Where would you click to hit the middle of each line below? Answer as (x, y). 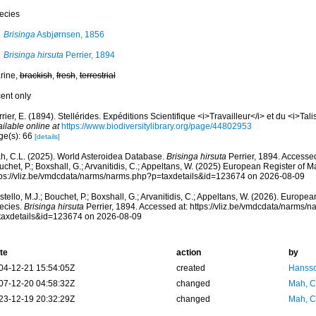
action (188, 253)
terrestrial (97, 75)
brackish (36, 75)
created (190, 268)
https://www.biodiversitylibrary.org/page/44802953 (156, 126)
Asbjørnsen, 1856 (69, 35)
